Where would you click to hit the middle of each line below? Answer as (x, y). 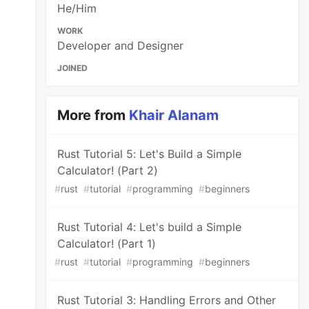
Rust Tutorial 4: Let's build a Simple (150, 227)
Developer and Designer (121, 46)
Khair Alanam (174, 115)
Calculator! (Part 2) (108, 170)
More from (93, 115)
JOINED (73, 68)
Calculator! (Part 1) (107, 243)
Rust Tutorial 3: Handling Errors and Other (167, 300)
